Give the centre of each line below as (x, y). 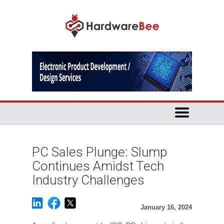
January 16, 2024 (166, 207)
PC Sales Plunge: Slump (99, 152)
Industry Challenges (88, 180)
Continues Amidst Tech (98, 166)
